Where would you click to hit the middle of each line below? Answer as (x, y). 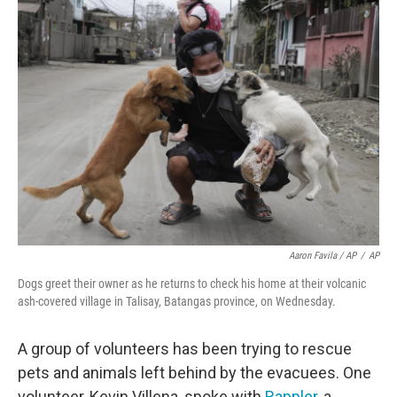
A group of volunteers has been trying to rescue (185, 349)
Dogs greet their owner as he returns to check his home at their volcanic (192, 284)
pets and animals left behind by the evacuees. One (195, 373)
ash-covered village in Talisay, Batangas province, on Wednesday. (177, 302)
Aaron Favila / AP (323, 256)
